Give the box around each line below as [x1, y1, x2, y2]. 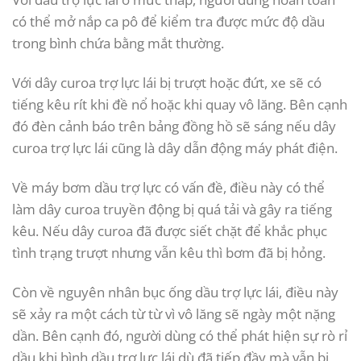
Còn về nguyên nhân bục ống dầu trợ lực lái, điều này [12, 283, 338, 302]
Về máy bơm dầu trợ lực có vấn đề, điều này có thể [12, 178, 325, 197]
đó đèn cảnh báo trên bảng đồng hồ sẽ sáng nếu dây [12, 117, 336, 136]
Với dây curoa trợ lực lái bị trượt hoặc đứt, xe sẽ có [12, 73, 322, 93]
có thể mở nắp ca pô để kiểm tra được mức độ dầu [12, 12, 325, 31]
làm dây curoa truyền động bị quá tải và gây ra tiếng [12, 200, 332, 219]
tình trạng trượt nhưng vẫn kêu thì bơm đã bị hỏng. [12, 243, 326, 263]
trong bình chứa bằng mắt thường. [12, 34, 224, 53]
